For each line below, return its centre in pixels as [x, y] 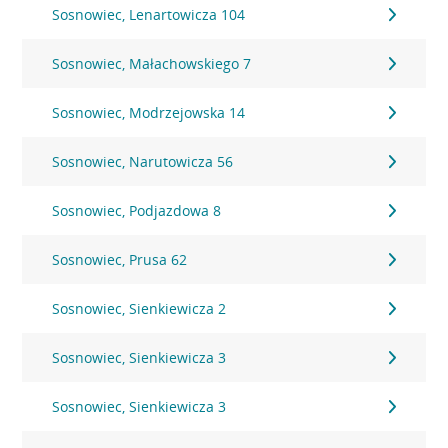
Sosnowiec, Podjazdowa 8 [137, 210]
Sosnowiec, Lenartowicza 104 [149, 14]
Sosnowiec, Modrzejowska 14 [149, 112]
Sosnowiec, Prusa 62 [120, 259]
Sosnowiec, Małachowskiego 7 [152, 63]
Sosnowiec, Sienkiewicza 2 [139, 308]
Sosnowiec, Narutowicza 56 [143, 161]
